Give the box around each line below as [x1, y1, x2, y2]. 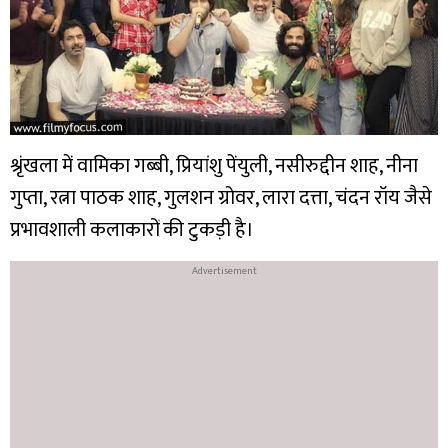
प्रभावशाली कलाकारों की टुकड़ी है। [10, 213, 254, 248]
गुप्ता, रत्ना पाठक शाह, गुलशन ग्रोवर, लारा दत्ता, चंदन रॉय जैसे [10, 181, 432, 216]
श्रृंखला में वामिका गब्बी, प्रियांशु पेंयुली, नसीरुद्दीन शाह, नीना [10, 149, 418, 184]
